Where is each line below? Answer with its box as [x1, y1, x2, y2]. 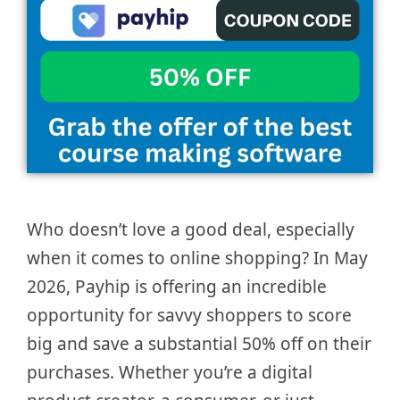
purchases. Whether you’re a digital [27, 361, 312, 385]
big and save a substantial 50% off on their [27, 332, 371, 356]
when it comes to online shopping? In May [27, 246, 368, 271]
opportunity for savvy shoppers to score [27, 304, 352, 328]
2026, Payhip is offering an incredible [27, 275, 327, 299]
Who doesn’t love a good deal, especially [27, 218, 354, 242]
